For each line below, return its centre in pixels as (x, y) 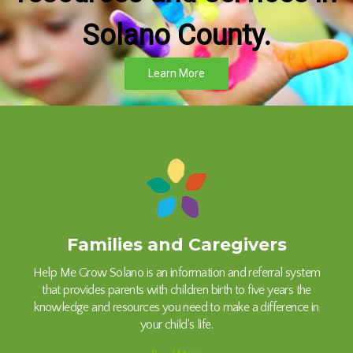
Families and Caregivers (176, 245)
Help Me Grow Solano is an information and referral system (176, 273)
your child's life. (176, 325)
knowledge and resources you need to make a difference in (176, 307)
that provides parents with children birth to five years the (176, 290)
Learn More (176, 73)
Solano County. (176, 35)
